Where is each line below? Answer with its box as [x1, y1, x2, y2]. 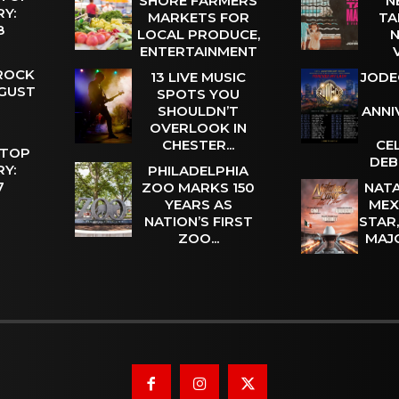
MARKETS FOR [147, 9, 249, 27]
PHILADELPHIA [148, 162, 249, 180]
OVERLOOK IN [150, 119, 248, 137]
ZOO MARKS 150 [142, 179, 256, 197]
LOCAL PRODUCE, [136, 26, 260, 44]
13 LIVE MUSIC [151, 69, 247, 86]
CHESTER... [162, 136, 235, 154]
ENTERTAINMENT [139, 43, 257, 61]
